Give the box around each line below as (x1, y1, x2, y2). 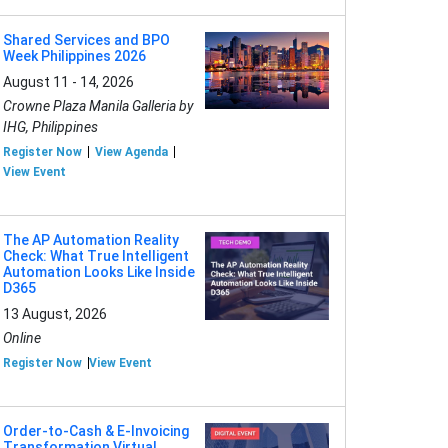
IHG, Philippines (3, 119, 98, 135)
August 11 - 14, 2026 (3, 74, 134, 90)
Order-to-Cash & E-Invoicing (3, 423, 189, 439)
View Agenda (95, 145, 168, 159)
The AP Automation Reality (3, 232, 179, 248)
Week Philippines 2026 (3, 48, 146, 64)
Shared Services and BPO (3, 32, 170, 48)
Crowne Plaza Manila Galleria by (3, 98, 193, 114)
